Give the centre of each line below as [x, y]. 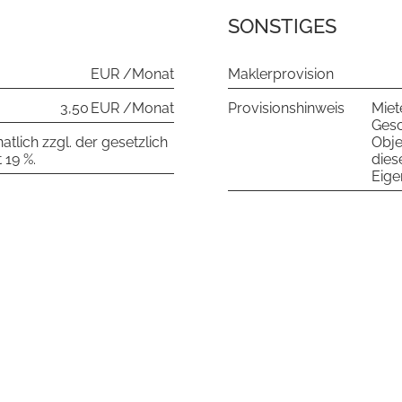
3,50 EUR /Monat [117, 108]
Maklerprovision [281, 74]
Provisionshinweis [286, 108]
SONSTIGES [282, 26]
